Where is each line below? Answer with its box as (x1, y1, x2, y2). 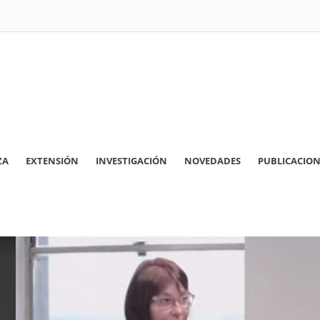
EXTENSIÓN (26, 154, 79, 168)
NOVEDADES (184, 154, 241, 168)
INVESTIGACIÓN (96, 154, 167, 168)
